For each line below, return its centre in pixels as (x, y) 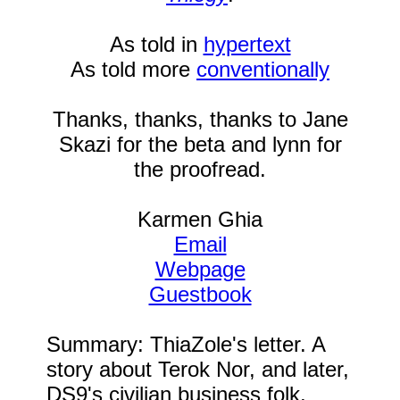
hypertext (247, 44)
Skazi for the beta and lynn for (200, 144)
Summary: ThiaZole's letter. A (185, 344)
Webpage (200, 269)
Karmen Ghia (200, 219)
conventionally (263, 69)
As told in (156, 44)
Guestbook (200, 294)
